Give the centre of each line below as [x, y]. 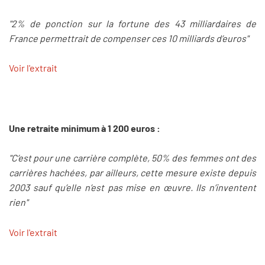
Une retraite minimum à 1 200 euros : [85, 128]
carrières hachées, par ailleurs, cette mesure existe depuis [132, 173]
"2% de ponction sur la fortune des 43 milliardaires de [132, 23]
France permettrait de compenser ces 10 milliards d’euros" [129, 38]
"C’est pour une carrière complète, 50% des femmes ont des [132, 158]
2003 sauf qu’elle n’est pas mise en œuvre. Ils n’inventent [132, 188]
